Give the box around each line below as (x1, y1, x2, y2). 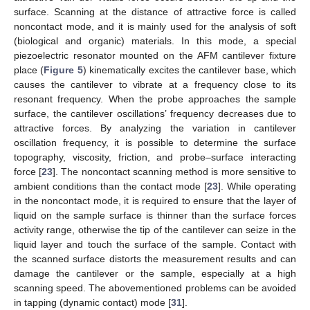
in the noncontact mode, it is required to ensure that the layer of (14, 195, 296, 207)
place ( (14, 64, 44, 76)
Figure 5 (44, 64, 83, 76)
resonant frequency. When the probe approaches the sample (14, 93, 296, 105)
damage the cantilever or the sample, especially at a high (14, 268, 296, 280)
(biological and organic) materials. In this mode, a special (14, 35, 296, 47)
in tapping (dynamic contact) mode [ (14, 297, 171, 309)
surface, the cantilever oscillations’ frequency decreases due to (14, 108, 296, 120)
